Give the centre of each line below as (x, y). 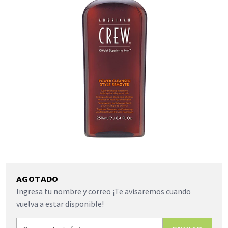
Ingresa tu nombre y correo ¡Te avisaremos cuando (104, 192)
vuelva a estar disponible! (60, 204)
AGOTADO (37, 179)
